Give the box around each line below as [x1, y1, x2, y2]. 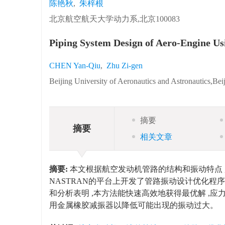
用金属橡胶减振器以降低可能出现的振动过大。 [49, 201, 218, 209]
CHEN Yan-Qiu [49, 61, 100, 70]
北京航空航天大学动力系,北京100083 [49, 15, 180, 23]
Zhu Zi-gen [106, 61, 143, 70]
